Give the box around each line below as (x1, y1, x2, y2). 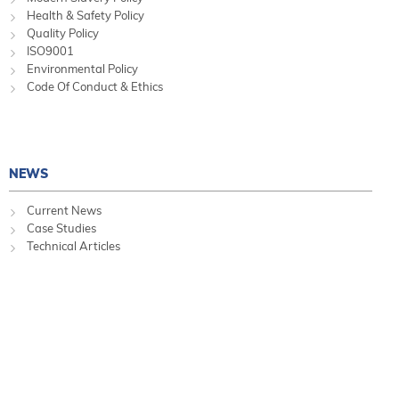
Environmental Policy (27, 61, 138, 77)
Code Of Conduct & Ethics (27, 79, 163, 94)
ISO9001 (27, 44, 74, 59)
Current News (27, 203, 102, 218)
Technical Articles (27, 239, 120, 254)
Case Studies (27, 221, 96, 236)
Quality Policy (27, 26, 99, 41)
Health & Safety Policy (27, 8, 144, 23)
